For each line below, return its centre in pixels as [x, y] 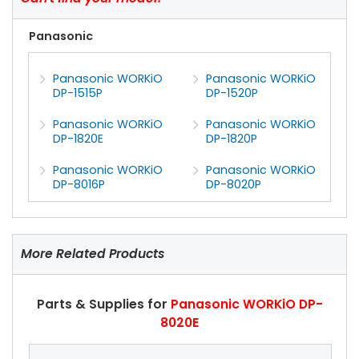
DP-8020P [234, 185]
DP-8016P [79, 185]
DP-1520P [232, 93]
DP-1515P [78, 93]
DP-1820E [79, 139]
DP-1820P [232, 139]
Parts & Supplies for [103, 304]
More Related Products [93, 254]
